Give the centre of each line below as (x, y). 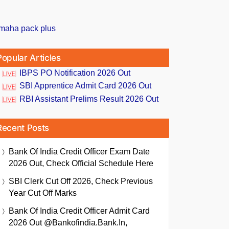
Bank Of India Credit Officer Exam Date (79, 151)
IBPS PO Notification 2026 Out (75, 73)
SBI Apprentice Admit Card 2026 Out (85, 86)
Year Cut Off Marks (43, 193)
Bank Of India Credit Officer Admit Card (79, 211)
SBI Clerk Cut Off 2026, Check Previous (81, 181)
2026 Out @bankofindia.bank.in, (68, 222)
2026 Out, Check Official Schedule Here (81, 163)
